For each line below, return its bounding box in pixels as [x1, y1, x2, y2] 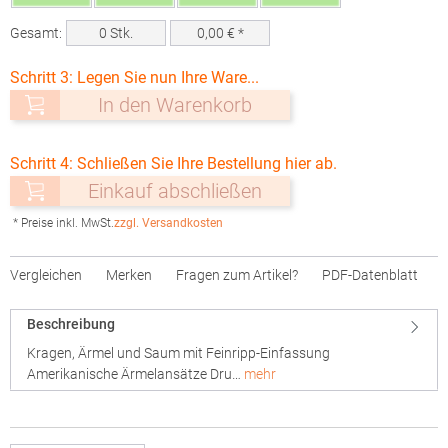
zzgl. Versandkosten [114, 216, 223, 230]
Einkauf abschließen [88, 179, 262, 203]
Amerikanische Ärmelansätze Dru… [27, 366, 244, 382]
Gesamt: [10, 25, 62, 41]
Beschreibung [27, 316, 115, 332]
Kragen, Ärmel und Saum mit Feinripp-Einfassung [27, 345, 330, 361]
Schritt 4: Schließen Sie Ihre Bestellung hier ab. [10, 154, 337, 173]
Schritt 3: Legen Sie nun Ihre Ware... [10, 68, 259, 87]
